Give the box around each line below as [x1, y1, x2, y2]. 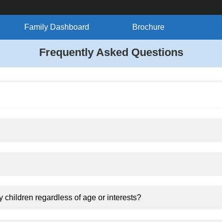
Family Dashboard [24, 23, 90, 31]
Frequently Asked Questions [39, 46, 183, 58]
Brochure [132, 23, 165, 31]
